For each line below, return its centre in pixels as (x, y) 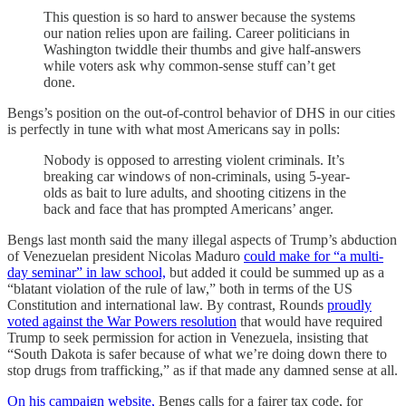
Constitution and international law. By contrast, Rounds (167, 304)
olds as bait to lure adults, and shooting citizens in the (195, 192)
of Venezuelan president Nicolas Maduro (126, 256)
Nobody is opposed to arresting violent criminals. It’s (194, 159)
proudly (349, 304)
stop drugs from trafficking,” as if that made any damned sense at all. (203, 370)
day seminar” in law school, (87, 272)
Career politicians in (293, 33)
